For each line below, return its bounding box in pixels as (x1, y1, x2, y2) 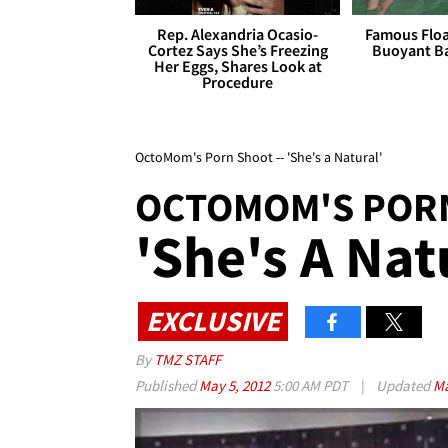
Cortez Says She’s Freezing (147, 40, 328, 61)
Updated (373, 376, 433, 396)
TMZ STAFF (154, 350, 221, 370)
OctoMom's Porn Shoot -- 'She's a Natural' (135, 148, 382, 167)
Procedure (202, 72, 274, 93)
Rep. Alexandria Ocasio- (157, 24, 319, 45)
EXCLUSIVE (146, 302, 280, 339)
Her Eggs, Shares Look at (153, 56, 322, 77)
